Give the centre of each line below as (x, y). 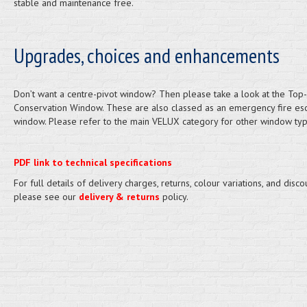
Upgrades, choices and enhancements (146, 55)
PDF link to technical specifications (93, 162)
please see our (46, 197)
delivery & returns (119, 197)
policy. (174, 197)
